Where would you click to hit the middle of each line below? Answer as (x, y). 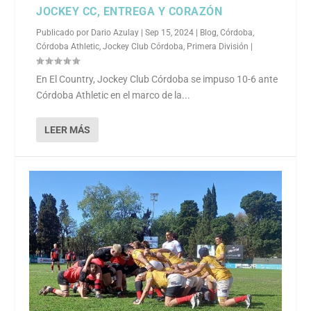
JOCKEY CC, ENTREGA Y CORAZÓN (129, 11)
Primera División (218, 46)
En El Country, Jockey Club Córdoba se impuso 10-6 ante (157, 79)
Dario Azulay (115, 32)
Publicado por (64, 32)
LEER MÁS (68, 129)
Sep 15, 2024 (170, 32)
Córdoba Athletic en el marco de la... (114, 95)
